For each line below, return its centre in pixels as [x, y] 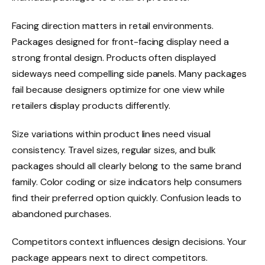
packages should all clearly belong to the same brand [127, 166]
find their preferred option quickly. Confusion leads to [127, 198]
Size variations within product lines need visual [111, 134]
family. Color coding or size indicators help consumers [127, 182]
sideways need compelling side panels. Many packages [129, 73]
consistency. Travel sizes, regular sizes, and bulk [114, 150]
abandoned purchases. [62, 214]
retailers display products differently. [91, 105]
